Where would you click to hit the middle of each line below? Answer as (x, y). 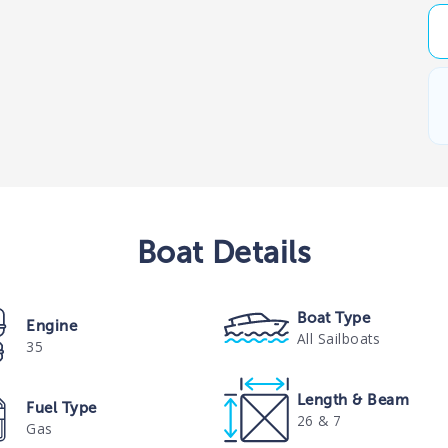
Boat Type (333, 317)
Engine (52, 325)
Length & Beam (353, 399)
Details (257, 252)
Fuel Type (61, 407)
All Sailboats (338, 338)
